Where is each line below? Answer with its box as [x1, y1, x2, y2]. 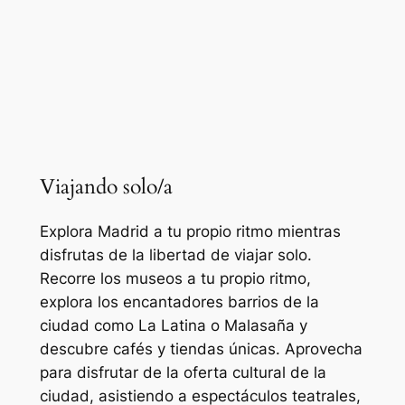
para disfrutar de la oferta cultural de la [39, 363, 326, 382]
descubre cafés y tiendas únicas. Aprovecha [39, 340, 363, 359]
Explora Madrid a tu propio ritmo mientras [39, 222, 341, 241]
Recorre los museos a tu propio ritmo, [39, 269, 311, 288]
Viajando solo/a [39, 173, 173, 202]
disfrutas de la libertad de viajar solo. [39, 246, 312, 265]
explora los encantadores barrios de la [39, 293, 319, 312]
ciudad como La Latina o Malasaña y [39, 316, 307, 335]
